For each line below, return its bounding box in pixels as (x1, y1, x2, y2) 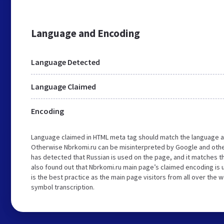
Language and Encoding (31, 26, 140, 40)
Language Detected (31, 57, 100, 67)
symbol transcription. (31, 182, 94, 191)
